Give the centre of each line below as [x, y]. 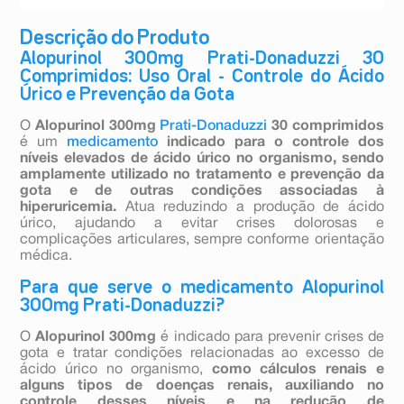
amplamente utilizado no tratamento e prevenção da [202, 175]
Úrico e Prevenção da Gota [128, 95]
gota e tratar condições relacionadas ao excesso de [202, 354]
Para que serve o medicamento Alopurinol [202, 288]
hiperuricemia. [69, 208]
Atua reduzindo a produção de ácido [250, 208]
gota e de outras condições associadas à [202, 192]
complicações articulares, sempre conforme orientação [202, 240]
